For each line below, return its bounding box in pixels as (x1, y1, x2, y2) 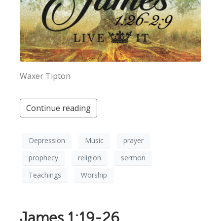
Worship (81, 170, 107, 180)
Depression (29, 136, 65, 146)
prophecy (29, 153, 58, 163)
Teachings (29, 170, 61, 180)
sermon (121, 153, 146, 163)
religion (78, 153, 101, 163)
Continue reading (26, 102, 91, 113)
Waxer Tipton (20, 70, 71, 81)
